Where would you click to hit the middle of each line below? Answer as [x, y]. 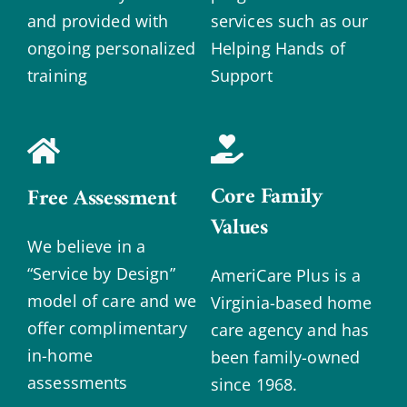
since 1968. [254, 385]
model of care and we [111, 301]
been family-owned [285, 357]
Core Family [267, 198]
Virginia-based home [291, 303]
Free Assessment [102, 199]
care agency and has [290, 330]
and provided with [98, 21]
